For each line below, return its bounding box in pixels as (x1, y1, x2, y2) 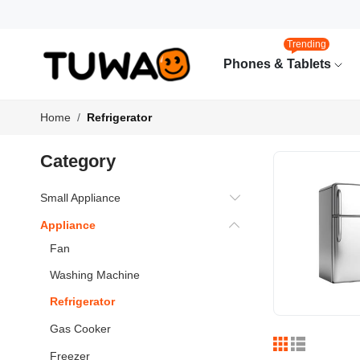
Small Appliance (40, 191, 121, 205)
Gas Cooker (50, 322, 111, 336)
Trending (287, 39, 327, 51)
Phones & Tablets (223, 57, 334, 71)
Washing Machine (50, 268, 140, 282)
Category (40, 151, 116, 172)
